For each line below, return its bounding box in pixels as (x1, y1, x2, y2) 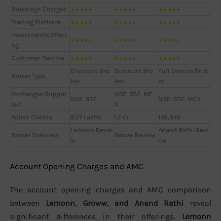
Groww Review (114, 131, 155, 139)
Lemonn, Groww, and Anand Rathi (46, 198, 184, 208)
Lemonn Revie (71, 126, 112, 134)
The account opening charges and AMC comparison (10, 185, 211, 195)
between (10, 198, 46, 208)
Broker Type (11, 72, 45, 79)
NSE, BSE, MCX (158, 95, 201, 103)
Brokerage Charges (11, 5, 67, 13)
